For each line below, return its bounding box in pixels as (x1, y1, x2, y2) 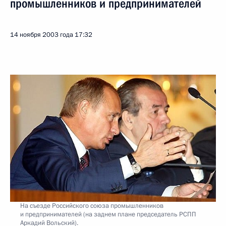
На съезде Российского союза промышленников (20, 201, 163, 210)
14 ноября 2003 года (10, 30, 73, 39)
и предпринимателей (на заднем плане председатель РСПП (20, 209, 196, 219)
